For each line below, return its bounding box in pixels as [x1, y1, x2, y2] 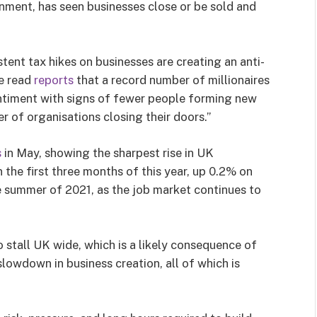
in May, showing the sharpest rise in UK [1, 146, 214, 161]
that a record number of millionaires [74, 72, 270, 87]
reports [34, 72, 74, 87]
